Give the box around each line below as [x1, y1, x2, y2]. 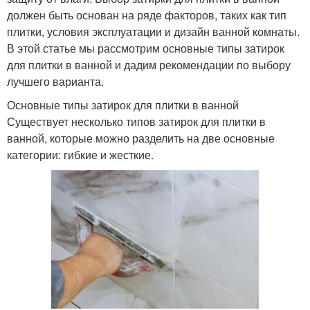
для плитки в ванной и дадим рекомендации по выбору [7, 57, 291, 73]
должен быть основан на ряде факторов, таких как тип [7, 7, 286, 24]
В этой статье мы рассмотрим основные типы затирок [7, 40, 284, 57]
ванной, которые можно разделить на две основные [7, 130, 275, 147]
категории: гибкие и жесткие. [7, 147, 154, 163]
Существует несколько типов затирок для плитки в [7, 113, 266, 130]
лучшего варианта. [7, 73, 104, 90]
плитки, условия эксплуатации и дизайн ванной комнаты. [7, 24, 300, 40]
